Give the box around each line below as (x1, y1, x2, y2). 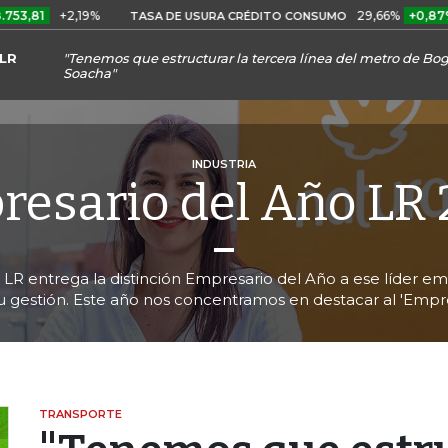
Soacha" (63, 65, 117, 81)
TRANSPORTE (39, 406, 122, 421)
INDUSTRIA (192, 156, 256, 171)
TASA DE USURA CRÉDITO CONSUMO (70, 9, 288, 23)
